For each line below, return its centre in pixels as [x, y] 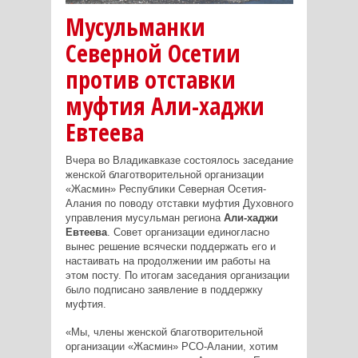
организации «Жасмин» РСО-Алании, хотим [171, 347]
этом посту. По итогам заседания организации [177, 276]
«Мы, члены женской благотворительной [164, 332]
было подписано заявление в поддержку [164, 290]
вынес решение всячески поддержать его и [170, 247]
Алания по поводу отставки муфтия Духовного [179, 204]
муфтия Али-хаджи [165, 106]
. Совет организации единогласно [188, 233]
